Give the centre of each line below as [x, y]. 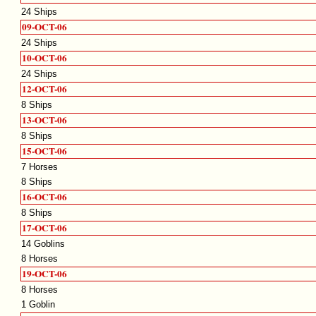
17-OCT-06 [45, 228]
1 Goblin [38, 305]
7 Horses [40, 167]
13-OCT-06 [45, 120]
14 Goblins [43, 244]
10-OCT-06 [45, 58]
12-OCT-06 [45, 89]
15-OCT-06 [45, 151]
